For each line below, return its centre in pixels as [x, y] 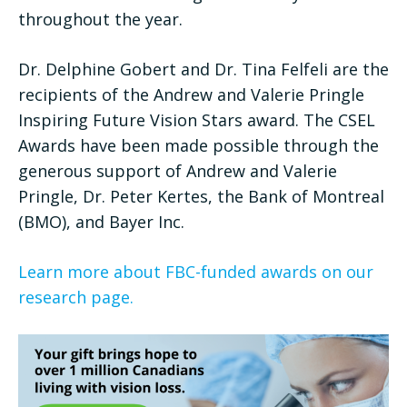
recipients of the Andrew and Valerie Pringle [191, 94]
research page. [76, 297]
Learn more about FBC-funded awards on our [196, 271]
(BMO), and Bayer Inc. [101, 221]
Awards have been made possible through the [199, 145]
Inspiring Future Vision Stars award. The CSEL [197, 119]
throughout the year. [100, 19]
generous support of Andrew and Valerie [178, 170]
